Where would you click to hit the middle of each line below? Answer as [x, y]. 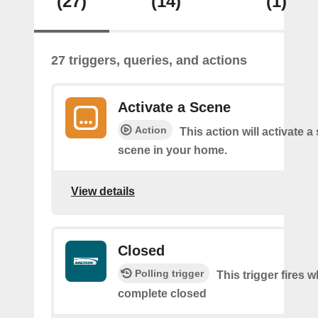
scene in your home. [172, 150]
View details [103, 191]
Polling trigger [169, 273]
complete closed [162, 294]
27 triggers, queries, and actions [149, 60]
